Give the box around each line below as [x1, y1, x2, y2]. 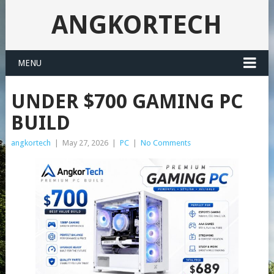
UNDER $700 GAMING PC [10, 90, 243, 113]
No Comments [140, 138, 191, 147]
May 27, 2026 [62, 138, 108, 147]
